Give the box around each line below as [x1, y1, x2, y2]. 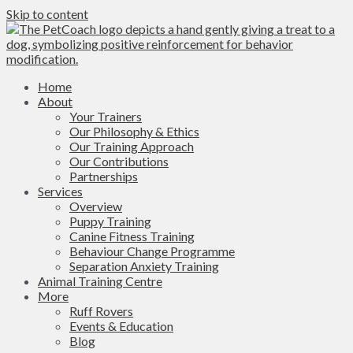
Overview [69, 199, 122, 214]
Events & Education [69, 318, 173, 333]
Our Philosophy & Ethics [69, 124, 199, 139]
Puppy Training [69, 214, 151, 229]
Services [38, 184, 83, 199]
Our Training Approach [69, 139, 194, 154]
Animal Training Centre [38, 273, 162, 288]
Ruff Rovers [69, 303, 133, 318]
